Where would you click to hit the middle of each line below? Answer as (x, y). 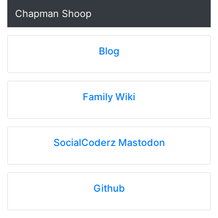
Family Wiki (109, 97)
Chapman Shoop (53, 14)
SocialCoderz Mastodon (109, 143)
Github (109, 188)
